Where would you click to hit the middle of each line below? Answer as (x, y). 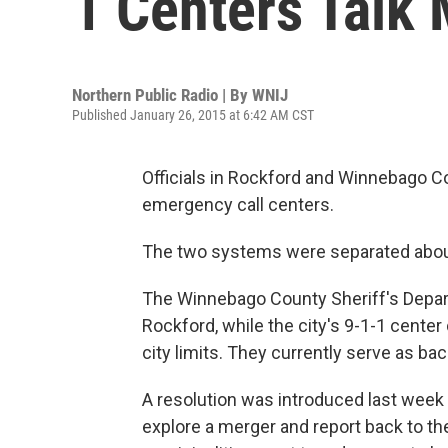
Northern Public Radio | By (162, 95)
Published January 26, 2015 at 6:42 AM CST (193, 115)
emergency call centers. (238, 204)
